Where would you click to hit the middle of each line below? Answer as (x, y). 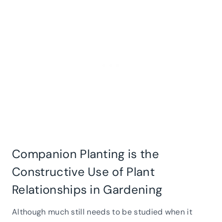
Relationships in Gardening (87, 189)
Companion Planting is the (86, 154)
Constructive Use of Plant (83, 171)
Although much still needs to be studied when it (102, 212)
